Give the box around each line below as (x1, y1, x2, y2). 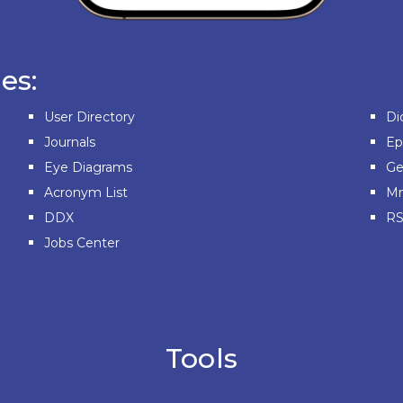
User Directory (44, 109, 135, 126)
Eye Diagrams (44, 159, 132, 176)
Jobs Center (44, 235, 120, 252)
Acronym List (44, 184, 128, 201)
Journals (44, 134, 95, 151)
